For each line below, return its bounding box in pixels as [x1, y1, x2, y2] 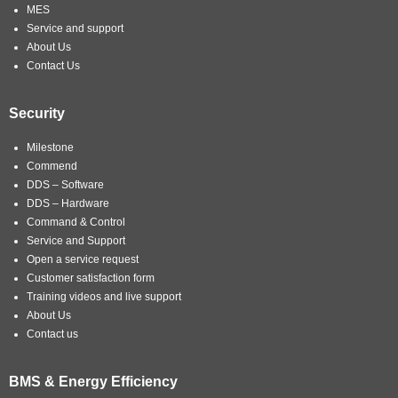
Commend [27, 159, 77, 172]
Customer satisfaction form [27, 271, 155, 284]
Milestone [27, 140, 74, 154]
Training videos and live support [27, 290, 181, 303]
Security [9, 105, 65, 121]
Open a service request [27, 252, 139, 266]
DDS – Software [27, 178, 104, 191]
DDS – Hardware [27, 196, 109, 210]
